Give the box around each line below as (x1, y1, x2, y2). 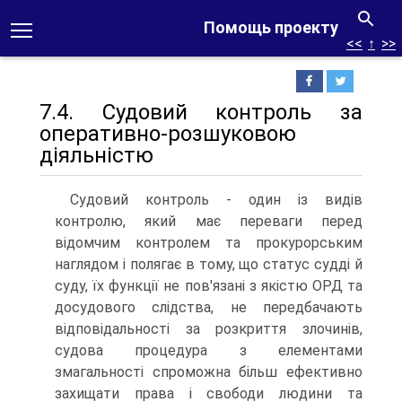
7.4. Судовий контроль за (39, 100, 363, 125)
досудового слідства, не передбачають (55, 299, 363, 316)
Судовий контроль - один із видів (70, 191, 363, 208)
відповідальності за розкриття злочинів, (55, 320, 363, 337)
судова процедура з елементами (55, 342, 363, 359)
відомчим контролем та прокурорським (55, 234, 363, 251)
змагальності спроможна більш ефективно (55, 363, 363, 380)
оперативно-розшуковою (39, 121, 296, 146)
